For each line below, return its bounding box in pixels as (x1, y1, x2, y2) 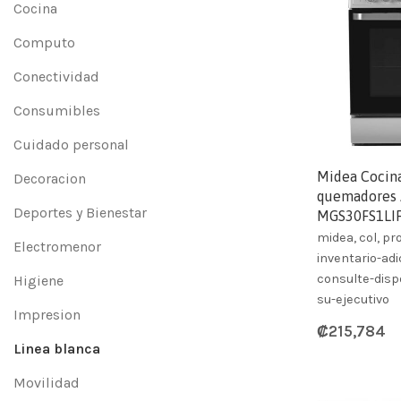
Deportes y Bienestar (13, 204, 147, 221)
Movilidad (13, 374, 80, 391)
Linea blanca (13, 340, 100, 357)
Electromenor (13, 238, 101, 255)
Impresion (13, 306, 81, 323)
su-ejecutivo (316, 291, 389, 307)
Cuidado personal (13, 136, 129, 153)
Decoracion (13, 170, 86, 187)
